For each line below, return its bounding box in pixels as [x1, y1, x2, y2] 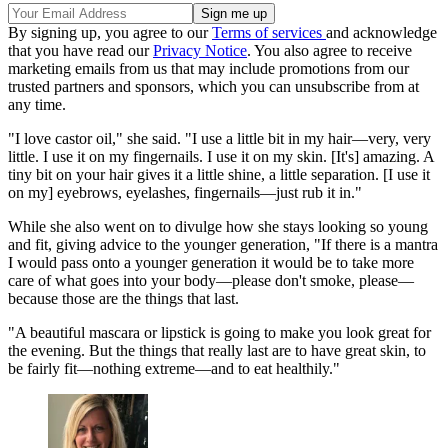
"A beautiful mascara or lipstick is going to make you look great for [8, 324, 431, 342]
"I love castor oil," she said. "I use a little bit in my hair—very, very [8, 130, 431, 148]
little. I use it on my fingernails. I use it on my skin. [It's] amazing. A [8, 148, 434, 166]
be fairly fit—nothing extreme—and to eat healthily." [8, 360, 340, 378]
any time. [8, 96, 66, 114]
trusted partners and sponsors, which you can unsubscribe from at [8, 78, 419, 96]
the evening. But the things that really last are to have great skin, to [8, 342, 426, 360]
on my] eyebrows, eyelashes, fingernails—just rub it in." [8, 184, 362, 202]
